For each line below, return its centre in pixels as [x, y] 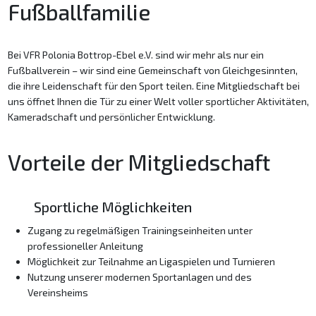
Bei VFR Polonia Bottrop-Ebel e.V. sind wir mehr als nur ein [135, 54]
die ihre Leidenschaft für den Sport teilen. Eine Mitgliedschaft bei [153, 85]
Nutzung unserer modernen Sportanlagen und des [139, 276]
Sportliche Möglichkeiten [113, 206]
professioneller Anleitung [85, 245]
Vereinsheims [57, 292]
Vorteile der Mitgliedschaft [139, 162]
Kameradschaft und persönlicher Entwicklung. [111, 116]
